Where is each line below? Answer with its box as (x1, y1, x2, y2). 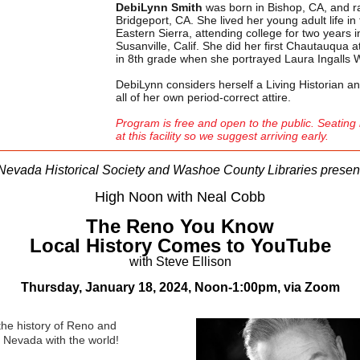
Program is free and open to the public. (116, 117, 317, 129)
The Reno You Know (86, 215, 274, 237)
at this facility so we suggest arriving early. (116, 129, 329, 142)
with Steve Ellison (129, 255, 231, 268)
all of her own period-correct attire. (116, 91, 294, 104)
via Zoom (283, 280, 340, 294)
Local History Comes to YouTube (29, 235, 331, 256)
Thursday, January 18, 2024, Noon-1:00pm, (20, 280, 284, 294)
